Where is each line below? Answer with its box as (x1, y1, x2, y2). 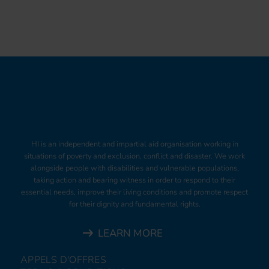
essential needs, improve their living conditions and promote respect (21, 186, 248, 198)
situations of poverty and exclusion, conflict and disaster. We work (24, 150, 245, 162)
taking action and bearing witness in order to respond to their (34, 174, 235, 186)
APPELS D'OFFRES (20, 253, 106, 267)
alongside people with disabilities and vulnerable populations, (30, 162, 239, 174)
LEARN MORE (97, 226, 163, 240)
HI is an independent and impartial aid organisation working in (31, 138, 238, 150)
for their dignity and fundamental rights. (68, 198, 201, 210)
